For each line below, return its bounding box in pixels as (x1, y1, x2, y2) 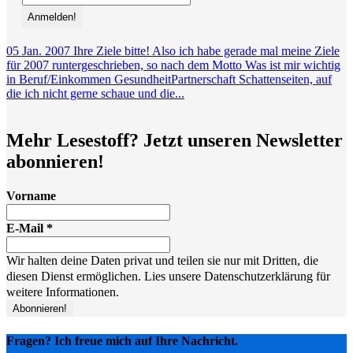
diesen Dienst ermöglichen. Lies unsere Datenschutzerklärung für (6, 269, 330, 284)
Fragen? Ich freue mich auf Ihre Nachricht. (6, 333, 238, 347)
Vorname (6, 189, 56, 203)
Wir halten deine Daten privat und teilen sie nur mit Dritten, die (6, 254, 318, 268)
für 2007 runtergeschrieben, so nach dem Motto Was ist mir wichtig (6, 58, 340, 72)
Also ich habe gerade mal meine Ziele (150, 43, 340, 58)
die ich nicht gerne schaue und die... (6, 86, 184, 100)
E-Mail (6, 221, 46, 236)
